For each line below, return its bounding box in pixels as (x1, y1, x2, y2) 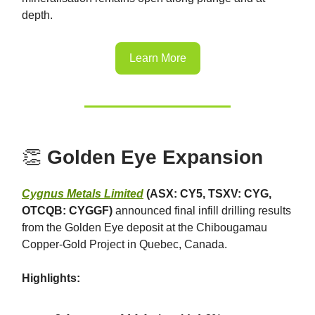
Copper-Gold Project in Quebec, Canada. (22, 238, 227, 250)
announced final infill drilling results (112, 204, 291, 217)
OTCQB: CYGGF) (22, 204, 112, 217)
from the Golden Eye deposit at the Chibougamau (22, 221, 267, 233)
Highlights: (22, 271, 80, 284)
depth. (22, 8, 53, 21)
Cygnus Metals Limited (22, 187, 143, 200)
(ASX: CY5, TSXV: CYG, (143, 187, 271, 200)
